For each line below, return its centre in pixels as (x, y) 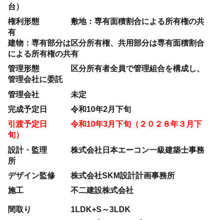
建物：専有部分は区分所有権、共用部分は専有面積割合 (106, 43)
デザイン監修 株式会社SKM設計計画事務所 (92, 175)
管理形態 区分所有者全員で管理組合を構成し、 (106, 69)
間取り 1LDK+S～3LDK (69, 209)
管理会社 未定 (47, 94)
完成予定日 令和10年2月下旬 (70, 109)
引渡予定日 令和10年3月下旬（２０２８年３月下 (105, 124)
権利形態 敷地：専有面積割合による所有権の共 (106, 21)
